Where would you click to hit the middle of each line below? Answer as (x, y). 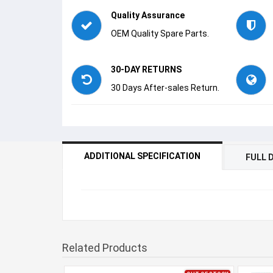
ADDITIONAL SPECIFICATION (142, 156)
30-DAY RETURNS (146, 69)
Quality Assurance (148, 15)
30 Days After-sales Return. (165, 88)
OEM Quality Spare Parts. (160, 34)
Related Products (105, 248)
